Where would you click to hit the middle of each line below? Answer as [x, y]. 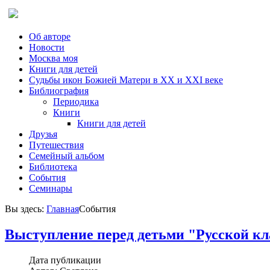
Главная [63, 209]
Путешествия [56, 145]
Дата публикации [65, 260]
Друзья [43, 134]
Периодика [76, 102]
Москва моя [53, 58]
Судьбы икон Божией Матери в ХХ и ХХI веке [126, 80]
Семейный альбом [67, 156]
